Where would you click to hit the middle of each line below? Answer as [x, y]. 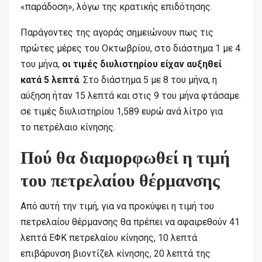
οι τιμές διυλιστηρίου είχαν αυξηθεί [142, 64]
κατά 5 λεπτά [50, 80]
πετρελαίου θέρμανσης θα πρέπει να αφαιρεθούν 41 [130, 222]
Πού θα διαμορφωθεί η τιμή [125, 158]
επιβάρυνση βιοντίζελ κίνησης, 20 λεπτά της [116, 253]
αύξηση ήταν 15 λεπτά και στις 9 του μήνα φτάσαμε [130, 95]
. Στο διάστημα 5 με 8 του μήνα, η [148, 80]
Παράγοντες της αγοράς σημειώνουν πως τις [117, 32]
